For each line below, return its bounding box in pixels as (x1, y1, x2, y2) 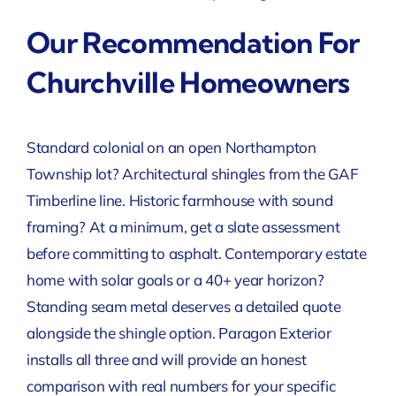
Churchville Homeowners (26, 65, 350, 101)
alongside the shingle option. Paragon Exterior (26, 323, 331, 342)
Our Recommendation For (26, 25, 360, 61)
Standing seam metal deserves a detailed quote (26, 296, 341, 316)
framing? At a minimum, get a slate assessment (26, 217, 340, 236)
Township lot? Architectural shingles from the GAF (26, 164, 359, 183)
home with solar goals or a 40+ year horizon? (26, 270, 324, 289)
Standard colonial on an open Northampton (26, 137, 316, 156)
